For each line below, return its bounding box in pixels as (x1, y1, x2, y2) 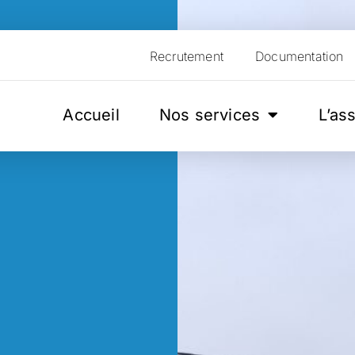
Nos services (158, 105, 261, 124)
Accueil (63, 105, 120, 124)
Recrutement (149, 48, 224, 64)
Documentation (255, 48, 344, 64)
